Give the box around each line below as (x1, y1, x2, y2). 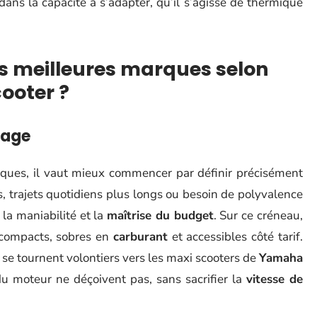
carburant (113, 229, 168, 245)
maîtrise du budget (107, 207, 214, 224)
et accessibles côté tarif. (167, 229, 304, 245)
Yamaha (259, 250, 303, 266)
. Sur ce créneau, (213, 207, 304, 224)
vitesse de (246, 271, 304, 287)
